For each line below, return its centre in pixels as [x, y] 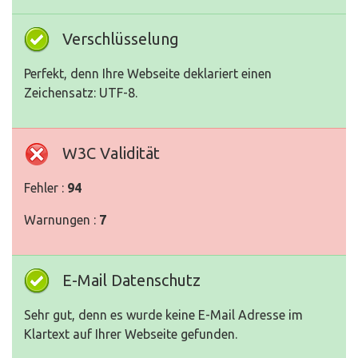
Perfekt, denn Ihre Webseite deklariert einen [148, 74]
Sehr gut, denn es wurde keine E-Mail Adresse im [163, 315]
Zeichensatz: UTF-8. [81, 93]
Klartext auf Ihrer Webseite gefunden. [131, 334]
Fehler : [46, 188]
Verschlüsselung [121, 39]
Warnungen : [62, 220]
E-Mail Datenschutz [131, 280]
